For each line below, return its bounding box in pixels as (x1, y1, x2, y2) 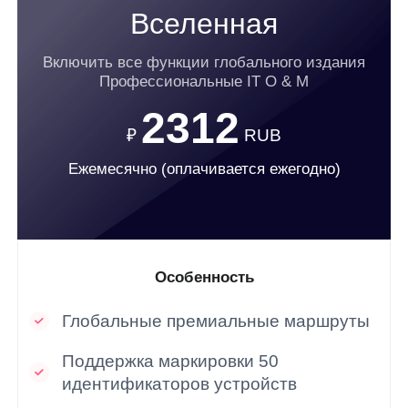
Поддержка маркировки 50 (62, 351, 280, 371)
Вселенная (130, 7, 278, 41)
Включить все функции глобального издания (43, 53, 365, 71)
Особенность (154, 268, 254, 286)
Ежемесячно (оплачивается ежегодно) (67, 159, 341, 178)
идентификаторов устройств (62, 373, 298, 393)
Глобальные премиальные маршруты (62, 311, 371, 331)
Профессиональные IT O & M (99, 72, 309, 90)
